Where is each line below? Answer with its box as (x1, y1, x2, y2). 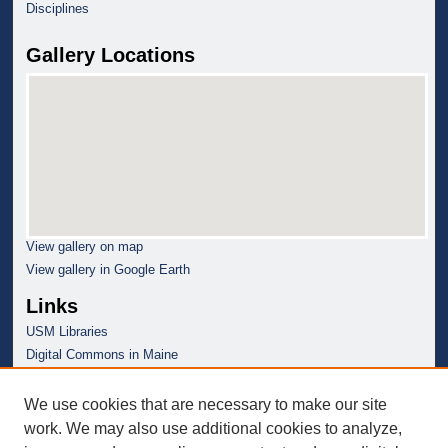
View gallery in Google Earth (26, 262, 191, 278)
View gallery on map (26, 239, 144, 255)
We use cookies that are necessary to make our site (24, 396, 387, 413)
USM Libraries (26, 324, 109, 340)
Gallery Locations (26, 44, 196, 67)
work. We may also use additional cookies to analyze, (24, 420, 402, 437)
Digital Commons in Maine (26, 347, 179, 363)
